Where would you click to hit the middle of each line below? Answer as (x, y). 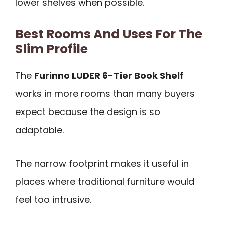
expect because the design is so (88, 112)
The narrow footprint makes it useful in (102, 163)
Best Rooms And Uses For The (109, 34)
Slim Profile (51, 49)
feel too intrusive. (53, 199)
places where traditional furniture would (105, 181)
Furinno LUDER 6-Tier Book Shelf (109, 76)
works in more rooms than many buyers (105, 94)
